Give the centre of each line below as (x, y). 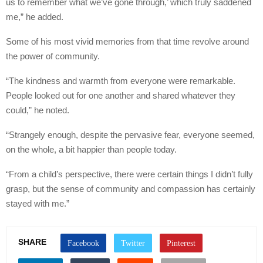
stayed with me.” (38, 203)
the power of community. (53, 56)
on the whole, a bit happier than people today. (91, 149)
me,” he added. (35, 16)
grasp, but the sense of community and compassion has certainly (131, 188)
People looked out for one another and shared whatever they (121, 95)
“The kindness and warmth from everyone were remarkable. (121, 80)
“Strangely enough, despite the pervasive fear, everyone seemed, (130, 134)
